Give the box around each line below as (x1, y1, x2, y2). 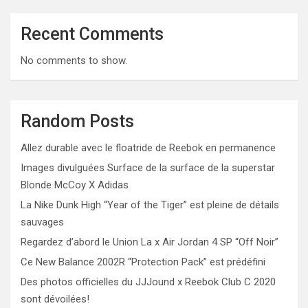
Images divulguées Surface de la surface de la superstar (21, 162, 275, 174)
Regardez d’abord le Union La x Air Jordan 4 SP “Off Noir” (21, 236, 278, 248)
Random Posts (21, 111, 134, 131)
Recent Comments (21, 24, 164, 44)
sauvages (21, 216, 64, 228)
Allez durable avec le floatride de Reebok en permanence (21, 142, 276, 154)
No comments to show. (21, 54, 127, 67)
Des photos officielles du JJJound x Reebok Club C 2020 (21, 276, 276, 288)
